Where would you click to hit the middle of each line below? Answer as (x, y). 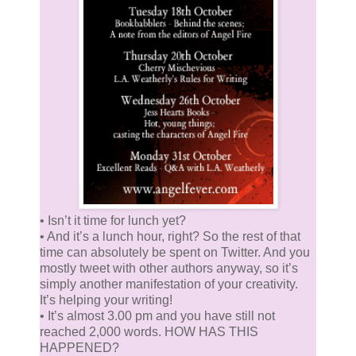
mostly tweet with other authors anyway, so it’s (169, 268)
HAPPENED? (79, 347)
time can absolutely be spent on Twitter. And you (175, 252)
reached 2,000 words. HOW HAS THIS (149, 331)
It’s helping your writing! (106, 300)
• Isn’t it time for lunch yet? (113, 220)
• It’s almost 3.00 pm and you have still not (157, 315)
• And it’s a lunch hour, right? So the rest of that (170, 236)
